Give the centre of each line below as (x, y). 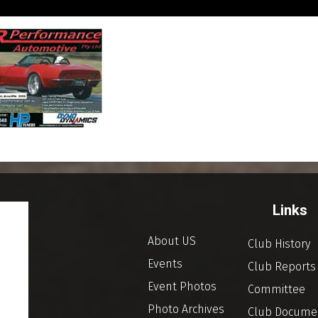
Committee (276, 289)
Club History (279, 244)
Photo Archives (186, 309)
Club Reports (282, 267)
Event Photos (182, 286)
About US (172, 241)
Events (165, 264)
